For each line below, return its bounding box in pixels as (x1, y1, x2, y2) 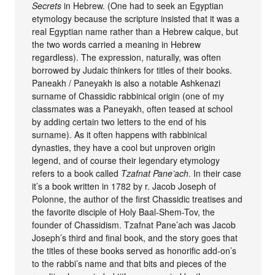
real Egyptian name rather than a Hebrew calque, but (32, 25, 239, 37)
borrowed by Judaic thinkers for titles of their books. (32, 63, 233, 76)
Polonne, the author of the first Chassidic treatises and (32, 192, 243, 205)
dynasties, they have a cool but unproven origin (32, 141, 216, 153)
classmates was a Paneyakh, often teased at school (32, 102, 233, 115)
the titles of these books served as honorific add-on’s (32, 244, 237, 257)
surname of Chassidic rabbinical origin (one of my (32, 89, 225, 102)
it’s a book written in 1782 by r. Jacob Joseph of (32, 179, 217, 192)
